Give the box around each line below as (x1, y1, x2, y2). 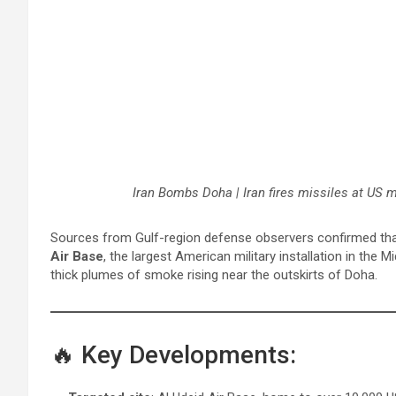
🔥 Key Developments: (50, 340, 296, 370)
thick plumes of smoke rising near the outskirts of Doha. (50, 267, 377, 284)
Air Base (50, 248, 103, 265)
